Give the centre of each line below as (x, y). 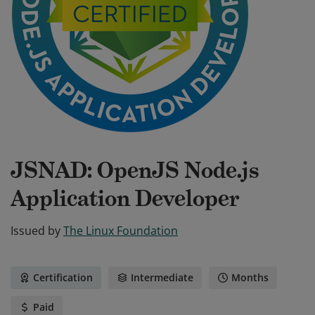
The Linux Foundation (121, 231)
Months (250, 277)
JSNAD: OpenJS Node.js (135, 170)
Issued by (36, 231)
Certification (63, 277)
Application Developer (125, 198)
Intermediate (162, 277)
